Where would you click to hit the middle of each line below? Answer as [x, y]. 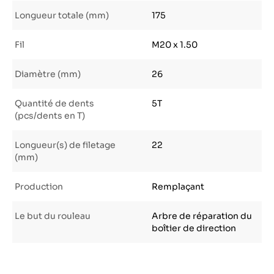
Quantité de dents [54, 103]
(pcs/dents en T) [50, 116]
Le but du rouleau [53, 216]
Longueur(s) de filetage [65, 145]
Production [39, 187]
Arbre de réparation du [202, 216]
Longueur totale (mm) [62, 15]
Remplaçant [178, 187]
